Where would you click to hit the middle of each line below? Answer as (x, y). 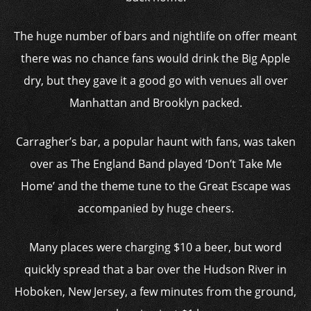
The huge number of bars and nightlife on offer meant (155, 36)
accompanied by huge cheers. (155, 209)
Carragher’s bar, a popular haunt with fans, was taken (155, 142)
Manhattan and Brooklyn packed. (155, 103)
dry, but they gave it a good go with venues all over (155, 81)
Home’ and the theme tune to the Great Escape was (155, 186)
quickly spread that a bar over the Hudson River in (155, 270)
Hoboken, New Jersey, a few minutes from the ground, (155, 292)
